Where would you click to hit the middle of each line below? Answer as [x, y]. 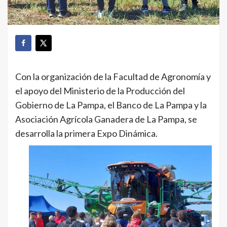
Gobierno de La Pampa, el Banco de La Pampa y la [111, 105]
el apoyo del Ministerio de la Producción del [100, 91]
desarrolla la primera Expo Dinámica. [86, 134]
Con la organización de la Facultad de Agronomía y [113, 77]
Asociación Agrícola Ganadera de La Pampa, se [106, 119]
